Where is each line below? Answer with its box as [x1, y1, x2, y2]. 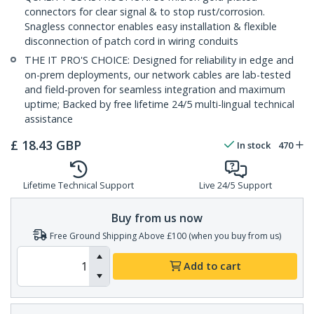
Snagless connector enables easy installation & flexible [25, 20, 277, 34]
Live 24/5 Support [199, 179, 272, 192]
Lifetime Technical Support [23, 179, 134, 192]
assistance [25, 112, 73, 126]
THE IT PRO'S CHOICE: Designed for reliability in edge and [25, 53, 294, 67]
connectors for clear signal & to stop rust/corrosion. [25, 5, 265, 19]
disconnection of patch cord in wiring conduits [25, 34, 238, 48]
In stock [237, 139, 271, 152]
